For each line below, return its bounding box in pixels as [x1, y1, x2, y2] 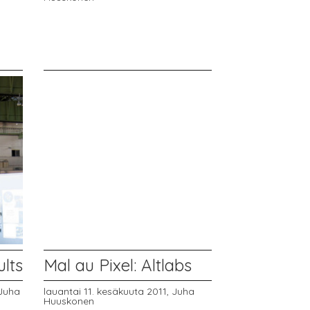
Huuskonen [44, 294, 95, 307]
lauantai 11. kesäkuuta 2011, [44, 284, 172, 298]
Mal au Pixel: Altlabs [44, 255, 192, 276]
